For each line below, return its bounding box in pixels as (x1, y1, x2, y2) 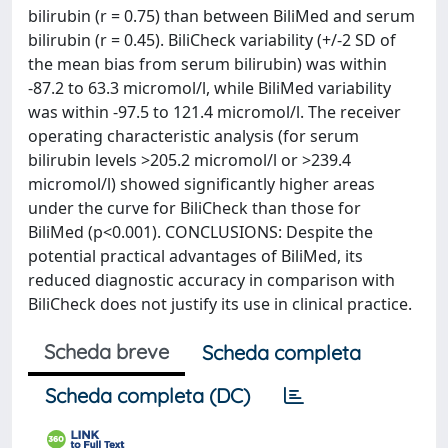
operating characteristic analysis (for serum (28, 125, 359, 147)
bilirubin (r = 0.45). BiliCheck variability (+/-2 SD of (28, 29, 396, 51)
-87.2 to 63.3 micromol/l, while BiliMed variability (28, 77, 391, 99)
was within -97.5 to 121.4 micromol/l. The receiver (28, 101, 401, 123)
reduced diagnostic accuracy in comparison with (28, 269, 395, 291)
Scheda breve (44, 339, 169, 364)
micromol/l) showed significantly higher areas (28, 173, 375, 195)
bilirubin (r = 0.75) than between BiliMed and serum (28, 5, 415, 27)
